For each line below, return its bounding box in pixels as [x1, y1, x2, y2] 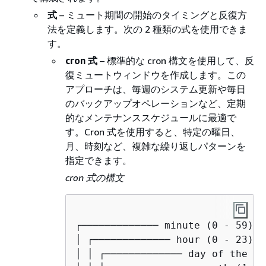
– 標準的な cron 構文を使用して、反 [97, 54, 254, 66]
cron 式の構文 [65, 171, 124, 183]
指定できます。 [65, 154, 132, 166]
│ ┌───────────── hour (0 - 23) [75, 233, 254, 245]
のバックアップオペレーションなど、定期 [65, 97, 246, 109]
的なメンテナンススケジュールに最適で [65, 111, 236, 123]
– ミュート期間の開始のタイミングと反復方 [57, 8, 247, 21]
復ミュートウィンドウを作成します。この [65, 68, 246, 81]
